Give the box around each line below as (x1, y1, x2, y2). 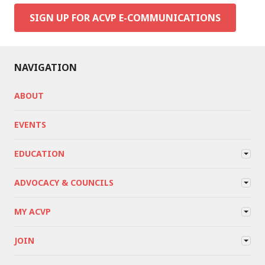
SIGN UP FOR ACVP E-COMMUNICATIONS (30, 11, 221, 24)
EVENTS (14, 118, 46, 130)
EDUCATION (14, 147, 64, 159)
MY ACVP (14, 205, 51, 217)
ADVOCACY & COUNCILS (14, 176, 114, 188)
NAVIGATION (14, 60, 77, 74)
